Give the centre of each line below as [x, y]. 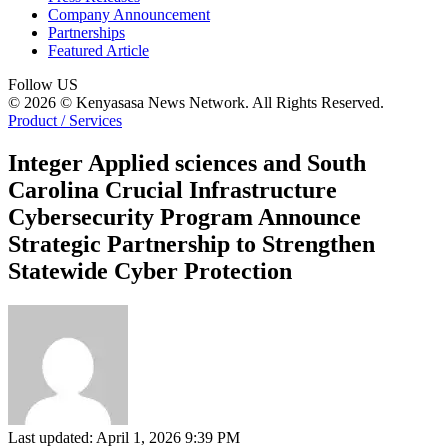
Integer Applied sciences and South [187, 162]
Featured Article [98, 50]
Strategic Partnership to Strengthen [191, 243]
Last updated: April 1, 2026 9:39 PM [124, 437]
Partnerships [86, 32]
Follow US [43, 84]
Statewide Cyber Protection [150, 270]
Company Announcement [129, 14]
